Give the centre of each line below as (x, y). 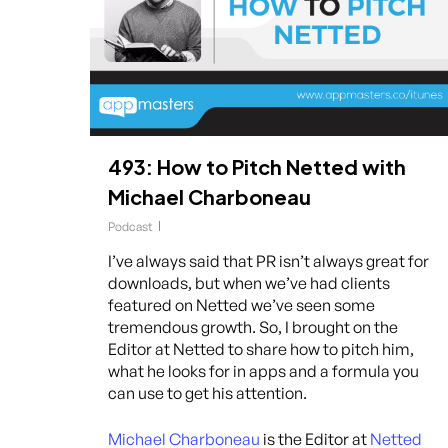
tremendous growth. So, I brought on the (253, 326)
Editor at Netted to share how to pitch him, (261, 348)
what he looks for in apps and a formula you (263, 370)
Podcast (130, 226)
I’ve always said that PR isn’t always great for (268, 260)
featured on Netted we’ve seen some (241, 304)
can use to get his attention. (207, 392)
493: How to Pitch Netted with (257, 166)
